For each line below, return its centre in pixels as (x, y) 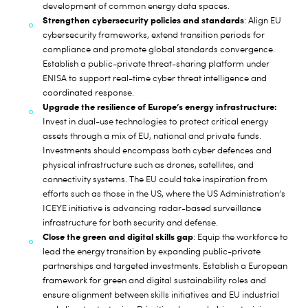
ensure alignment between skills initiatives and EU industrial (161, 295)
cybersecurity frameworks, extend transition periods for (154, 35)
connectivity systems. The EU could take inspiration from (155, 179)
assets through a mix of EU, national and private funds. (152, 136)
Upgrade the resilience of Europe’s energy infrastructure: (160, 107)
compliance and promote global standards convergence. (159, 49)
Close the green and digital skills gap (118, 236)
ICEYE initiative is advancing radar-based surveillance (152, 208)
